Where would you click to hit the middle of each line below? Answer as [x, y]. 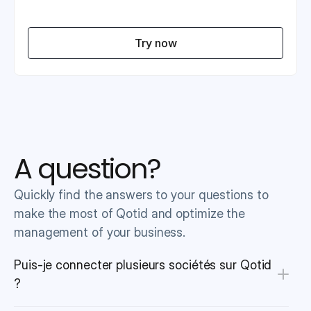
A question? [87, 169]
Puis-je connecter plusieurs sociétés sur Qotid [143, 265]
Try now [155, 43]
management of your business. [100, 232]
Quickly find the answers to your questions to [141, 195]
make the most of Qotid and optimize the [130, 213]
